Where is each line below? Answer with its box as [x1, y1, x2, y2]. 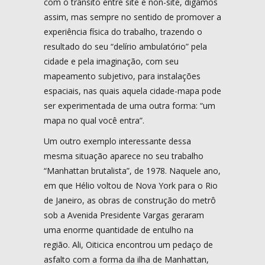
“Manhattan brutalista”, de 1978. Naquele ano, [44, 164, 221, 176]
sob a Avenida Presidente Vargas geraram [44, 209, 204, 221]
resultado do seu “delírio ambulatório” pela [44, 40, 207, 52]
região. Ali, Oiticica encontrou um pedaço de [44, 238, 213, 250]
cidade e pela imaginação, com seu [44, 55, 179, 67]
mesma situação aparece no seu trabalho [44, 150, 203, 161]
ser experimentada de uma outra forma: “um [44, 99, 215, 111]
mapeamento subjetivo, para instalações [44, 70, 201, 82]
